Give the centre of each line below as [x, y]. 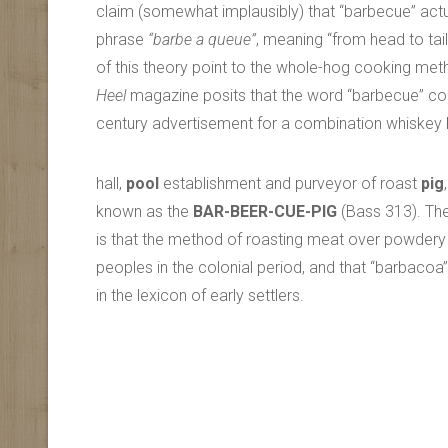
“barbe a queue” [202, 39]
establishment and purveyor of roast [290, 183]
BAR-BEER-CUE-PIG [267, 211]
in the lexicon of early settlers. [200, 295]
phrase [122, 39]
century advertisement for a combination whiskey [271, 123]
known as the [144, 211]
